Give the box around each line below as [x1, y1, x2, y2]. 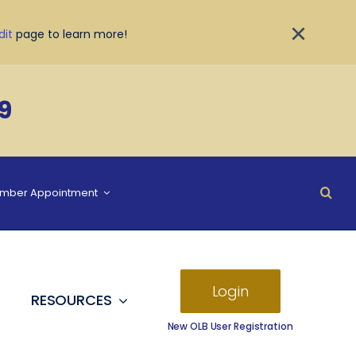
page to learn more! [13, 26, 127, 42]
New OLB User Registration [167, 319, 293, 333]
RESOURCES [30, 289, 112, 310]
